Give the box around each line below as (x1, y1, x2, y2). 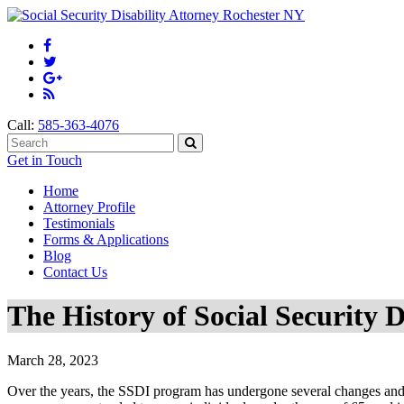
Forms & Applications (43, 232, 169, 247)
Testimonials (43, 216, 115, 231)
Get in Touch (7, 152, 82, 168)
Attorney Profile (43, 199, 135, 215)
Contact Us (43, 264, 107, 280)
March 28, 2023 (7, 352, 98, 368)
